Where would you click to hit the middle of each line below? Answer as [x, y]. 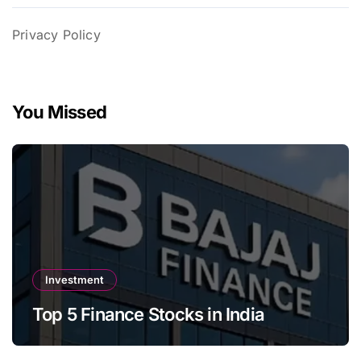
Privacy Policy [56, 35]
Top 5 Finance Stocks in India [149, 315]
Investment [75, 280]
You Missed [60, 112]
